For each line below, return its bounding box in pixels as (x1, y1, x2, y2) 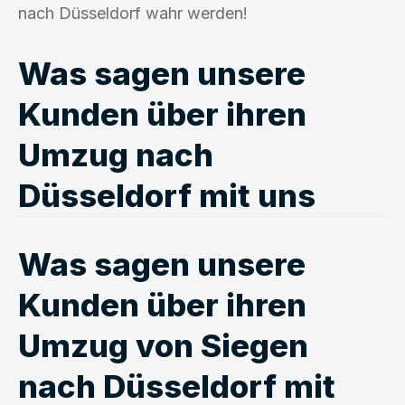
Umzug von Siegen (18, 325, 308, 364)
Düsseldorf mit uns (18, 175, 316, 214)
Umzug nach (18, 135, 213, 174)
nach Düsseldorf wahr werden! (18, 3, 248, 23)
